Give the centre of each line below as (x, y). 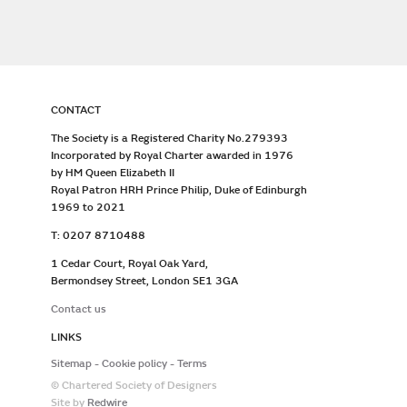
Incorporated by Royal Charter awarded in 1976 (172, 156)
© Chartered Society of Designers (134, 386)
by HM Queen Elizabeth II (113, 173)
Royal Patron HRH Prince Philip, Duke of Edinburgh (179, 190)
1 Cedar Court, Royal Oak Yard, (129, 264)
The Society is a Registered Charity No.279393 (169, 139)
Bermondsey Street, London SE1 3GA (144, 281)
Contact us (79, 309)
